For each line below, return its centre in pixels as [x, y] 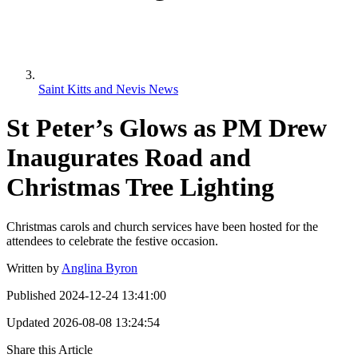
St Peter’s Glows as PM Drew [167, 128]
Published [31, 295]
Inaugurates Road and [129, 158]
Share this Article [50, 349]
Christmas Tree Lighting [140, 187]
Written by [33, 268]
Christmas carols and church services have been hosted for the [162, 226]
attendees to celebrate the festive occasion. [112, 241]
